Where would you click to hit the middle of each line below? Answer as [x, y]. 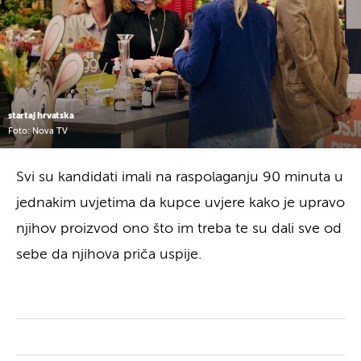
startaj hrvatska [41, 115]
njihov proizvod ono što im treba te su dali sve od [179, 228]
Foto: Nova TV [38, 131]
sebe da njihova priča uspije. [109, 254]
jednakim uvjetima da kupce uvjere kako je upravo [180, 203]
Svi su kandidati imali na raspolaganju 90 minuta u [180, 177]
